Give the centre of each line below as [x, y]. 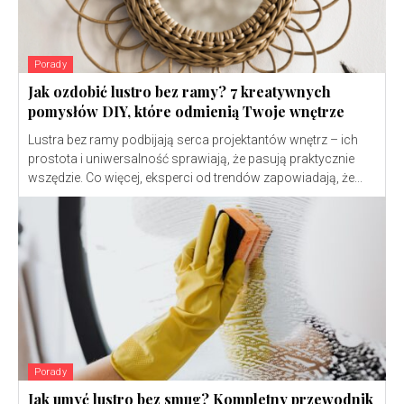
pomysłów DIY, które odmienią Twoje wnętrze [186, 112]
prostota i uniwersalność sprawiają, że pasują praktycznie [191, 159]
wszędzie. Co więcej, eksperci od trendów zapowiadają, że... [195, 178]
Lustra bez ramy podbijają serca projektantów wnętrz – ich [193, 140]
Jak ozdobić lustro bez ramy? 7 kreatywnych [179, 92]
